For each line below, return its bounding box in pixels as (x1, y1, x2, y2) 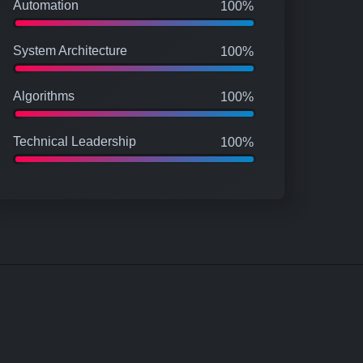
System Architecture (13, 43, 127, 58)
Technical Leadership (13, 134, 136, 148)
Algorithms (13, 88, 75, 103)
